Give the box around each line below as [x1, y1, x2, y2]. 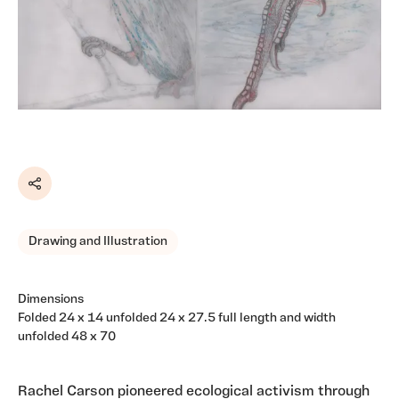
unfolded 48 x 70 [18, 330, 116, 344]
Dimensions [18, 292, 84, 306]
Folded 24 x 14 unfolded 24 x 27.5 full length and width [18, 311, 336, 325]
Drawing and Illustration [28, 234, 167, 248]
